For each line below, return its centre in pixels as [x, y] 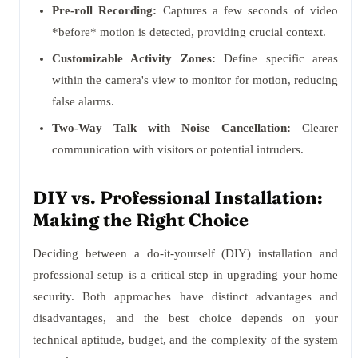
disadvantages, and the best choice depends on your [185, 318]
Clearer [314, 128]
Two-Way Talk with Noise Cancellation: [171, 128]
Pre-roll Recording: [105, 10]
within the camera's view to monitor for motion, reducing [195, 80]
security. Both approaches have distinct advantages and [185, 296]
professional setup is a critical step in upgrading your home [185, 275]
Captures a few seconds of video [248, 10]
